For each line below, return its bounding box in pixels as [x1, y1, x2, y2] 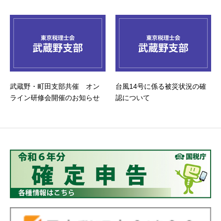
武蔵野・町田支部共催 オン [10, 82, 100, 91]
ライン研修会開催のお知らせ [10, 94, 100, 102]
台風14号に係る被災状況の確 [115, 82, 206, 91]
